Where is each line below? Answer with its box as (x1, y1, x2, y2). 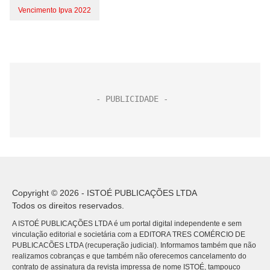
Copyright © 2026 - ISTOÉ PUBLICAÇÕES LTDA (12, 188, 197, 198)
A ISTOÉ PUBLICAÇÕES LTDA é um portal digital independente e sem (12, 219, 242, 228)
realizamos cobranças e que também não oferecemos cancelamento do (12, 252, 246, 260)
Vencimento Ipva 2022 (18, 6, 91, 14)
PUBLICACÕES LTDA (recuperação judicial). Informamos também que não (12, 241, 256, 250)
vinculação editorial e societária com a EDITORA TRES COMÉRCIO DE (12, 230, 245, 239)
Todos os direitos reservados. (12, 201, 124, 210)
